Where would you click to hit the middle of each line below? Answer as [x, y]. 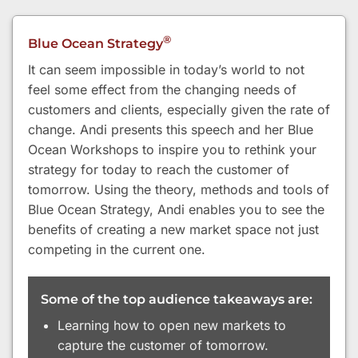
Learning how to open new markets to [171, 326]
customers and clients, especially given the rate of [179, 110]
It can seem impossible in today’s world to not [166, 70]
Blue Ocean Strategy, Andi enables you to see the [176, 210]
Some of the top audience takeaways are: [177, 300]
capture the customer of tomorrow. [163, 346]
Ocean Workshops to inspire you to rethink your [172, 150]
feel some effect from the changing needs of [162, 90]
